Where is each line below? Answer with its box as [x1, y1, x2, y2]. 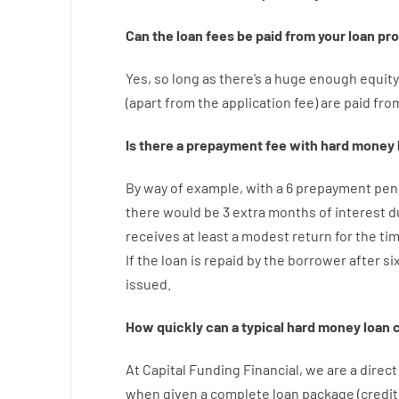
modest [240, 227, 289, 244]
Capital [142, 361, 186, 378]
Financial [242, 361, 299, 378]
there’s [218, 69, 262, 86]
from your [284, 27, 346, 44]
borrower [287, 251, 346, 268]
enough [308, 69, 357, 86]
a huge [264, 69, 306, 86]
